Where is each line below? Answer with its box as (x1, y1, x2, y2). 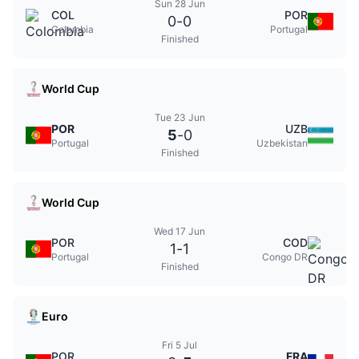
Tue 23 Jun (154, 111, 205, 123)
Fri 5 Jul (162, 339, 197, 351)
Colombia (51, 23, 94, 35)
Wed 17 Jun (154, 225, 205, 237)
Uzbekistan (256, 137, 308, 149)
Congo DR (262, 251, 308, 263)
